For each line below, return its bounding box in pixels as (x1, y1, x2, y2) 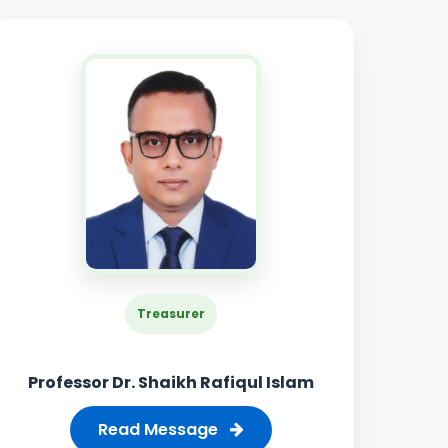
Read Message (98, 418, 222, 441)
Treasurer (137, 305, 205, 322)
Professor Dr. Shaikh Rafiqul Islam (28, 371, 314, 394)
